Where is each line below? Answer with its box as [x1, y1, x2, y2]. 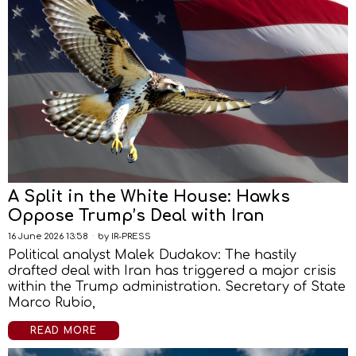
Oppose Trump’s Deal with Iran [8, 207, 265, 225]
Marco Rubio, [8, 296, 95, 310]
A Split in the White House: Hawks [8, 188, 290, 206]
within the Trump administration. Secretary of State [8, 280, 346, 294]
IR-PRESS [111, 231, 151, 242]
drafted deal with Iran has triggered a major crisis [8, 264, 336, 278]
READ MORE [30, 325, 97, 336]
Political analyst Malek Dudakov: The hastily [8, 248, 296, 262]
